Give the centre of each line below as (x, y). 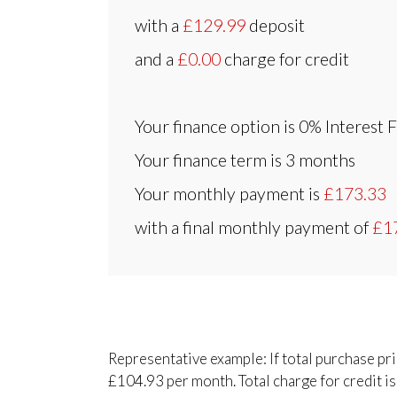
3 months (320, 160)
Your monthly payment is (229, 193)
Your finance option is (217, 126)
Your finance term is (210, 160)
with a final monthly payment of (253, 227)
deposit (275, 25)
